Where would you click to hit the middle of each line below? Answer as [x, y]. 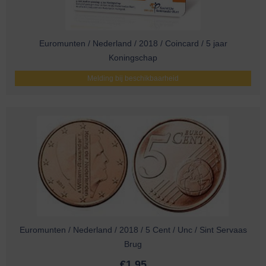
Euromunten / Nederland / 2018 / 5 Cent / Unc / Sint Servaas [133, 230]
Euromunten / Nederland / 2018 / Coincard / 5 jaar [133, 44]
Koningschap [133, 58]
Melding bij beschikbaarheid [133, 79]
